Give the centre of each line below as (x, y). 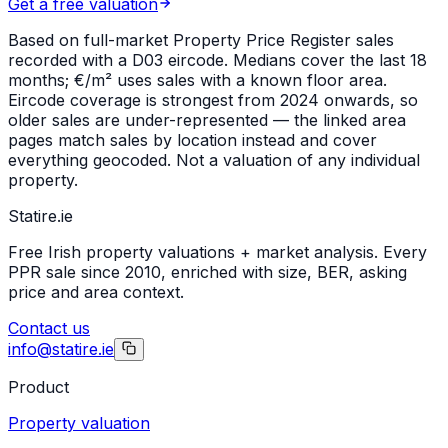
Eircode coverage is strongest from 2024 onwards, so (213, 99)
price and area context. (96, 291)
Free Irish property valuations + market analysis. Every (217, 251)
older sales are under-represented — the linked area (207, 119)
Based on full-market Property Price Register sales (201, 39)
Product (38, 386)
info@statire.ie (61, 348)
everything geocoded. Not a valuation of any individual (214, 159)
